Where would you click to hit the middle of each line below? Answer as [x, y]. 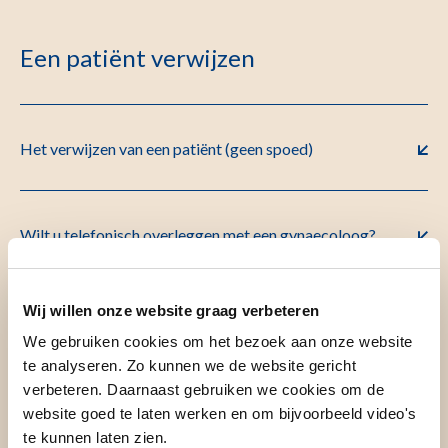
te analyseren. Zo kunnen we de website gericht [189, 365]
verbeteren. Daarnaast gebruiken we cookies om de [203, 389]
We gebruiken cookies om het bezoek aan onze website [218, 341]
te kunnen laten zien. [95, 437]
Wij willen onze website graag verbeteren [171, 310]
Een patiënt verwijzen [137, 57]
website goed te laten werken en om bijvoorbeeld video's [220, 413]
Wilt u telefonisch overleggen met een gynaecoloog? [198, 234]
